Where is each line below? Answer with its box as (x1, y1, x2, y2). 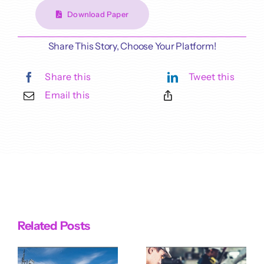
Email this (45, 89, 90, 101)
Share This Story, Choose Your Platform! (48, 40, 216, 52)
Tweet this (189, 71, 235, 83)
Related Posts (17, 218, 91, 233)
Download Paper (67, 9, 129, 19)
